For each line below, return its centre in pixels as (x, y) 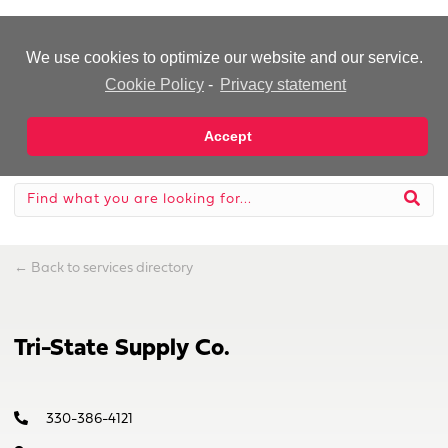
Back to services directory (112, 268)
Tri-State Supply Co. (122, 349)
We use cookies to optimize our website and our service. (224, 58)
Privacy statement (283, 85)
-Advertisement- (67, 37)
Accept (227, 136)
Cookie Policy (154, 85)
